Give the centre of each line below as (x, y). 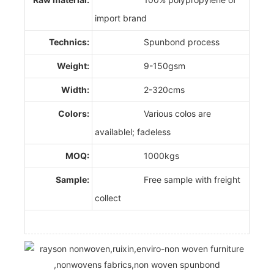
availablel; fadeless (133, 131)
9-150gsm (140, 65)
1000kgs (137, 155)
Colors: (74, 113)
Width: (75, 89)
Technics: (69, 42)
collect (108, 198)
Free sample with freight (168, 179)
